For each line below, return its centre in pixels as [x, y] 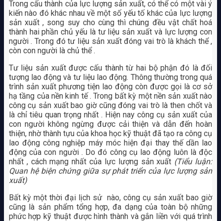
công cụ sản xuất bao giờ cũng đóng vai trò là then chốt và [110, 105]
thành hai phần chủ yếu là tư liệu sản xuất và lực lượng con [110, 32]
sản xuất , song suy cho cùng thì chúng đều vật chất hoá [110, 22]
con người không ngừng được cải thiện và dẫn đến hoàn [110, 124]
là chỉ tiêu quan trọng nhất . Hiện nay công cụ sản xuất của [110, 114]
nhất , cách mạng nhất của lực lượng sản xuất [92, 161]
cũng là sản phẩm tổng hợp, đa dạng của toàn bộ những [110, 207]
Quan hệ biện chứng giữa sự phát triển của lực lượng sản [110, 171]
